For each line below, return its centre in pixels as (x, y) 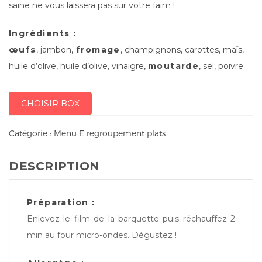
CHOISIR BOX (50, 103)
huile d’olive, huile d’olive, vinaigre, (78, 66)
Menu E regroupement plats (110, 133)
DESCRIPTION (54, 166)
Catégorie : (31, 133)
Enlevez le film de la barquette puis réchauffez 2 (131, 219)
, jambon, (54, 49)
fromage (96, 49)
